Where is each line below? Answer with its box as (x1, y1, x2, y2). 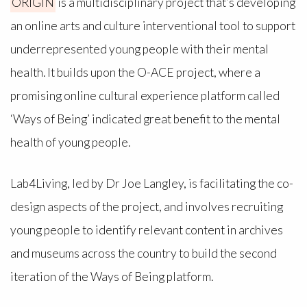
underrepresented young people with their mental (10, 41, 269, 56)
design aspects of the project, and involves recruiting (10, 199, 283, 214)
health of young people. (10, 134, 134, 149)
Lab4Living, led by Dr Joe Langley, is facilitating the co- (10, 176, 293, 191)
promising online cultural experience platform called (10, 88, 280, 103)
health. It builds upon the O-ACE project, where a (10, 64, 260, 79)
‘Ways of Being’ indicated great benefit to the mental (10, 111, 280, 126)
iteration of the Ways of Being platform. (10, 269, 217, 284)
